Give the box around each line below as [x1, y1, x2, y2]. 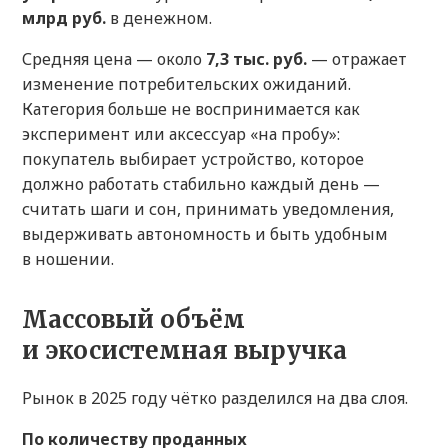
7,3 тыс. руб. [206, 48, 307, 71]
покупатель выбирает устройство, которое [22, 148, 364, 171]
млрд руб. [22, 7, 106, 30]
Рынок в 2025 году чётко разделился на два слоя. [22, 387, 408, 410]
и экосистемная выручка [22, 335, 347, 367]
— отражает [307, 48, 407, 71]
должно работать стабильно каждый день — [22, 173, 380, 196]
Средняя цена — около [22, 48, 206, 71]
